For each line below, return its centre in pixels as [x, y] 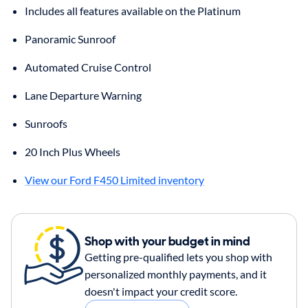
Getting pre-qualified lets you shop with [178, 256]
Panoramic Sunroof [70, 38]
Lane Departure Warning [83, 95]
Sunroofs [46, 123]
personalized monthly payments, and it [175, 274]
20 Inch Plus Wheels [73, 151]
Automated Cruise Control [88, 67]
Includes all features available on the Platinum [133, 10]
